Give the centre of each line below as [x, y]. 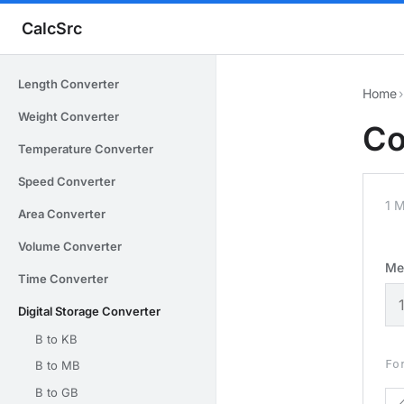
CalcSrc [52, 28]
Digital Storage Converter [89, 311]
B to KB [56, 339]
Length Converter [69, 84]
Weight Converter [69, 116]
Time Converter [63, 279]
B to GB [57, 392]
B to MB [58, 366]
